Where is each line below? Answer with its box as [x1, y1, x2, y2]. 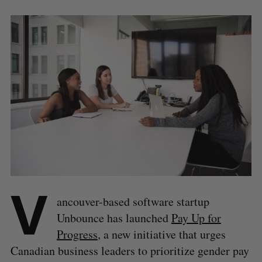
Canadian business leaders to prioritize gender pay [10, 243, 249, 259]
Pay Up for [171, 210, 221, 226]
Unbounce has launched [56, 210, 171, 226]
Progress [56, 226, 98, 243]
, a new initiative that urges [97, 226, 226, 243]
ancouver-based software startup [56, 194, 209, 210]
